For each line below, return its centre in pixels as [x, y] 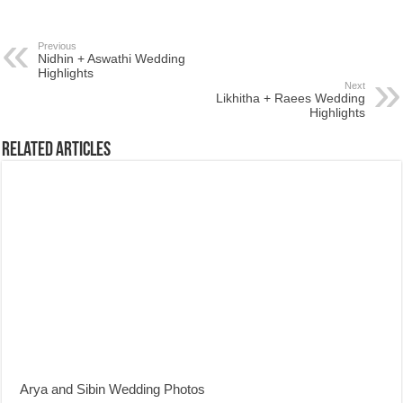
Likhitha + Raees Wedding [290, 98]
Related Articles [57, 151]
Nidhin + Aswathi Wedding [112, 58]
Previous [58, 46]
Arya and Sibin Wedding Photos [113, 389]
